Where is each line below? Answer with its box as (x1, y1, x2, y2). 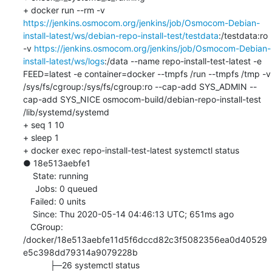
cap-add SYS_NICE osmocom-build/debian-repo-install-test (22, 93, 261, 104)
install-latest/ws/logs (22, 55, 104, 66)
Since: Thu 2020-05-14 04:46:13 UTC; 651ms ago (22, 208, 33, 219)
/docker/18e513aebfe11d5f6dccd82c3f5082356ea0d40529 (22, 234, 267, 245)
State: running (22, 170, 33, 181)
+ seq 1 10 (22, 119, 64, 130)
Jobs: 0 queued (22, 183, 35, 194)
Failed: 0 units (22, 195, 30, 206)
